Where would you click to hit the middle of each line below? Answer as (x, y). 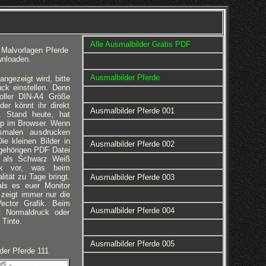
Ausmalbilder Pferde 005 (132, 244)
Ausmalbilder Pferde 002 (132, 144)
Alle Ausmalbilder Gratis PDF (140, 44)
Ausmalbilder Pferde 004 (132, 210)
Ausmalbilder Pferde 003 (132, 177)
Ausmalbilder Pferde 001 (132, 111)
